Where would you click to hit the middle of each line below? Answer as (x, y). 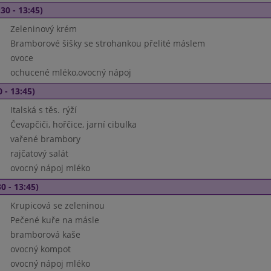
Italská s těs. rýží (43, 110)
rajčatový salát (39, 153)
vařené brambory (45, 139)
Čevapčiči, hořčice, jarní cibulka (73, 124)
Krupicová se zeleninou (57, 205)
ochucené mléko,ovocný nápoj (70, 72)
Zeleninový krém (43, 29)
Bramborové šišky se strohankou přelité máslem (107, 43)
